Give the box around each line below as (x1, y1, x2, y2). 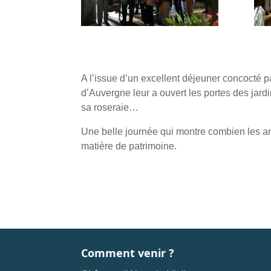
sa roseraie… (81, 102, 139, 113)
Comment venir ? (81, 246, 175, 261)
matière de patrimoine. (81, 141, 177, 152)
